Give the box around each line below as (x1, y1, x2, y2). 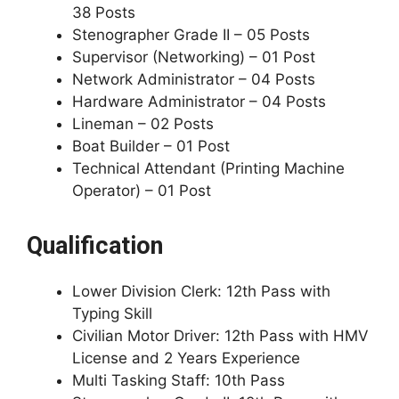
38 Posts (72, 4, 135, 21)
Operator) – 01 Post (72, 182, 211, 199)
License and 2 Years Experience (72, 349, 300, 367)
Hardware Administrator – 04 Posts (72, 93, 326, 110)
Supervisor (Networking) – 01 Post (72, 48, 315, 66)
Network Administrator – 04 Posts (72, 70, 315, 88)
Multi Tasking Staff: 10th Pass (72, 371, 285, 389)
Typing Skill (72, 305, 152, 322)
